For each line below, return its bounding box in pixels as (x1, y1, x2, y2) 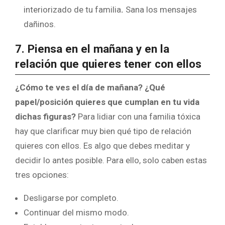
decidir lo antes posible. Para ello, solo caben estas (15, 155, 207, 165)
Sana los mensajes (124, 4, 197, 15)
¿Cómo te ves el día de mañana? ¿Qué (15, 82, 165, 92)
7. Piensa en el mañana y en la (15, 42, 169, 56)
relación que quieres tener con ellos (15, 57, 201, 71)
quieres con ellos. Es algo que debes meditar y (15, 140, 190, 151)
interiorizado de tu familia (24, 4, 121, 15)
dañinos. (24, 19, 56, 29)
